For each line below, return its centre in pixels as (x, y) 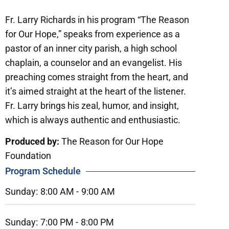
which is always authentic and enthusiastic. (94, 120)
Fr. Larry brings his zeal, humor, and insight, (92, 106)
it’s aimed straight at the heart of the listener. (96, 91)
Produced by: (32, 142)
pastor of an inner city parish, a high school (91, 48)
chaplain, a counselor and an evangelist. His (94, 63)
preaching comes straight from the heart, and (97, 77)
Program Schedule (43, 171)
